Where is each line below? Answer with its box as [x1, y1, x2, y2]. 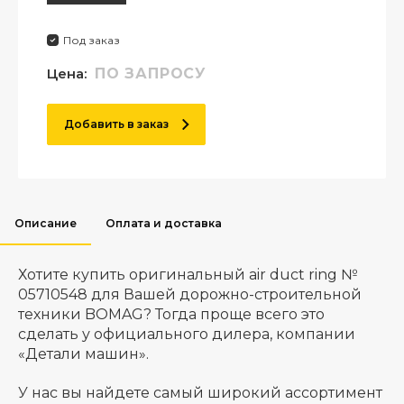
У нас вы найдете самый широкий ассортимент [18, 384, 382, 401]
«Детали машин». [18, 345, 149, 363]
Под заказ [63, 33, 120, 47]
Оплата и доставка [106, 216, 222, 230]
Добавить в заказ [63, 117, 169, 131]
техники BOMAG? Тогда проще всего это [18, 306, 325, 323]
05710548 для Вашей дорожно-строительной [18, 286, 362, 303]
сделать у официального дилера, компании [18, 326, 355, 343]
